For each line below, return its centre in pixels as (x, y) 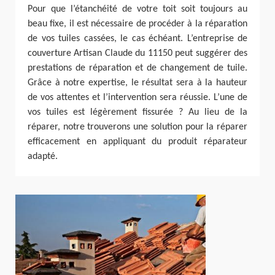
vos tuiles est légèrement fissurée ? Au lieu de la (137, 112)
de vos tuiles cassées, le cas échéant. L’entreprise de (137, 39)
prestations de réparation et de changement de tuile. (137, 68)
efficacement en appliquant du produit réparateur (137, 142)
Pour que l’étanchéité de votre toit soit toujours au (137, 9)
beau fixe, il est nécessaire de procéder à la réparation (137, 24)
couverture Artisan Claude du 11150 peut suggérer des (137, 53)
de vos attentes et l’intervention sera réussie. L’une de (137, 98)
